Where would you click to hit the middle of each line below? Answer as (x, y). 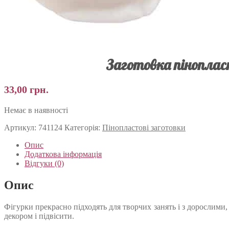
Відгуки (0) (44, 163)
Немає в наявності (36, 110)
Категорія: (83, 127)
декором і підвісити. (39, 216)
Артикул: (21, 127)
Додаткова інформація (63, 154)
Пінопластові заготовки (144, 127)
